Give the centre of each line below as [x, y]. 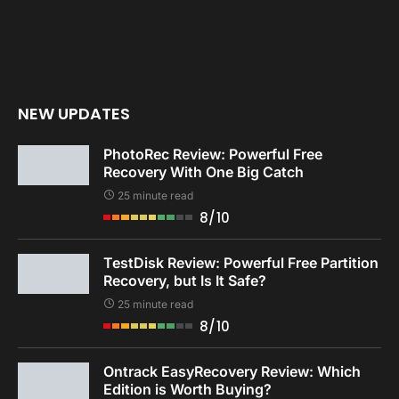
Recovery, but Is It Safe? [185, 280]
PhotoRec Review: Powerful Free [213, 154]
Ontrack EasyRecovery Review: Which [232, 371]
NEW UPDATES [74, 113]
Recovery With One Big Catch [204, 171]
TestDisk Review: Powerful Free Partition [241, 262]
